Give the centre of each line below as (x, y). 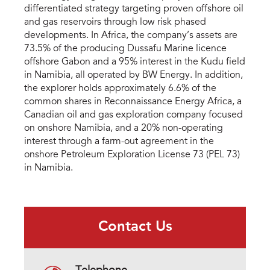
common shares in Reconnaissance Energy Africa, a (133, 102)
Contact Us (135, 228)
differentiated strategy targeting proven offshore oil (134, 9)
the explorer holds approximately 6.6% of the (120, 89)
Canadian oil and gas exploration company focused (133, 115)
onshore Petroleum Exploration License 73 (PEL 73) (132, 155)
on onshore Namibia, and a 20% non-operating (124, 129)
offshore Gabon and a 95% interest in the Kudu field (135, 62)
